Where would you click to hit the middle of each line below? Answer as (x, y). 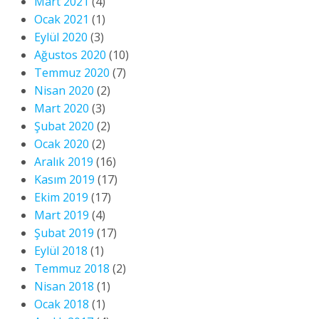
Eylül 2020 (61, 37)
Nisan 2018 (64, 287)
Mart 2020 (62, 109)
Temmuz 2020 (72, 73)
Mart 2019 (62, 215)
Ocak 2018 (62, 304)
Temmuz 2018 (72, 269)
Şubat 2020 (64, 126)
